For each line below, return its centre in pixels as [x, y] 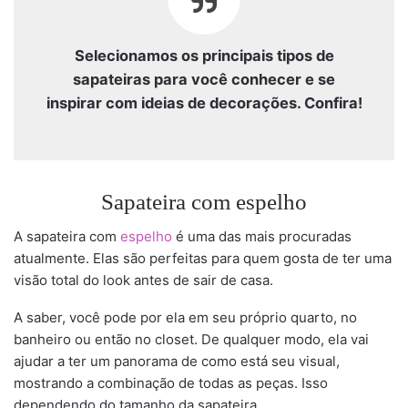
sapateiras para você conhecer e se [204, 79]
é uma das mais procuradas [262, 236]
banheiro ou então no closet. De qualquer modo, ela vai [191, 339]
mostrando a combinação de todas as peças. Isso [171, 382]
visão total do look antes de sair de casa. [143, 280]
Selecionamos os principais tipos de [204, 55]
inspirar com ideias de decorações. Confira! [204, 102]
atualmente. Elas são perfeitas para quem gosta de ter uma [203, 258]
